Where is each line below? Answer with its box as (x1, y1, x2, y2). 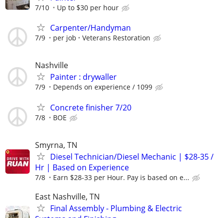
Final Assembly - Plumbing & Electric (50, 203, 182, 214)
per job (53, 33, 76, 43)
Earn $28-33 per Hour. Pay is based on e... (53, 172, 189, 182)
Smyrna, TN (35, 139, 77, 150)
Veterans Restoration (82, 33, 150, 43)
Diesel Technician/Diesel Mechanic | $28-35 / (50, 151, 214, 162)
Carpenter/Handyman (50, 22, 131, 34)
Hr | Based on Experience (35, 162, 129, 173)
